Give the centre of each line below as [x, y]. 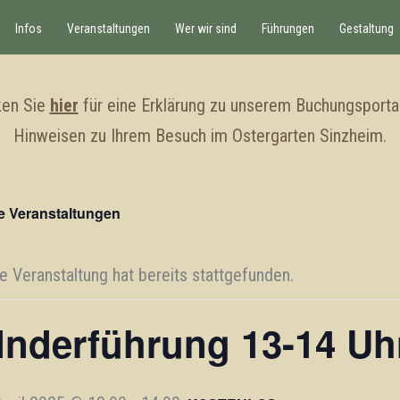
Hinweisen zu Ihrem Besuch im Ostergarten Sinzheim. [200, 136]
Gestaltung [367, 29]
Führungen [288, 29]
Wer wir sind [206, 29]
